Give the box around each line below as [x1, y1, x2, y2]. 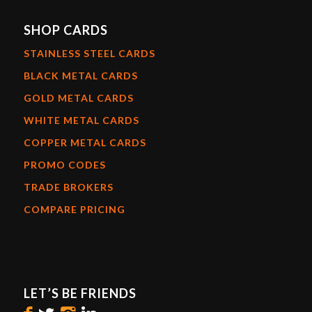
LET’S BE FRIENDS [23, 285, 136, 301]
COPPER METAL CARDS [23, 136, 146, 148]
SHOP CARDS [23, 22, 108, 38]
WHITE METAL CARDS [23, 114, 139, 126]
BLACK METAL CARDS [23, 69, 138, 81]
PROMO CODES [23, 158, 106, 171]
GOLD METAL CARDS [23, 91, 134, 104]
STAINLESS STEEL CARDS [23, 47, 155, 59]
